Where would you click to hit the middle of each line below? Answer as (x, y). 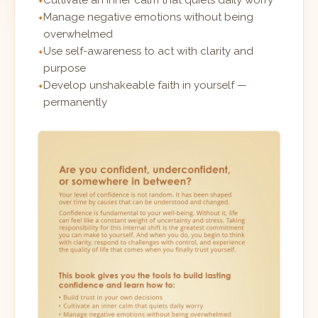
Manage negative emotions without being (148, 17)
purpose (65, 68)
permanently (75, 103)
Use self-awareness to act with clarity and (148, 51)
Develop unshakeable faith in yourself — (145, 86)
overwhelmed (78, 34)
